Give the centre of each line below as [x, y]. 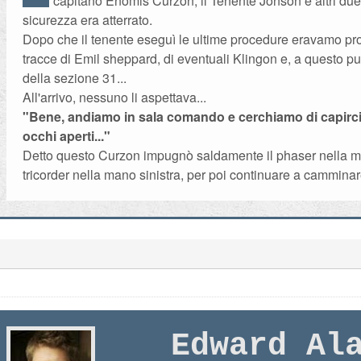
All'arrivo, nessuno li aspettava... [115, 97]
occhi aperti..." [67, 136]
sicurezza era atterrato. [88, 20]
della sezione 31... [75, 78]
